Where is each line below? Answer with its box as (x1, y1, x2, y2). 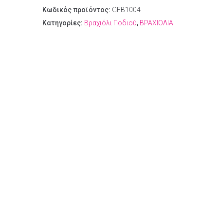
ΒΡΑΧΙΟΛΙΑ (140, 19, 173, 27)
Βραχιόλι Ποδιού (84, 19, 137, 27)
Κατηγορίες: (42, 19, 84, 27)
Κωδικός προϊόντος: (42, 6, 112, 14)
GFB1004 (112, 6, 141, 14)
